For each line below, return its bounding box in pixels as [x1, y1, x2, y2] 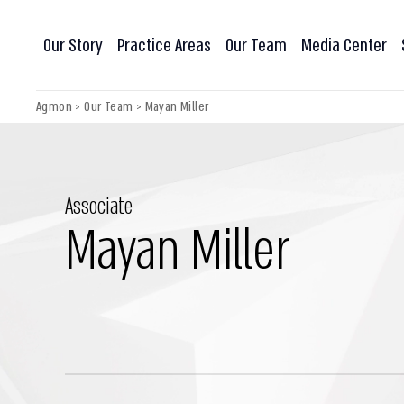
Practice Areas [117, 32, 211, 58]
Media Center [301, 32, 387, 58]
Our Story [43, 32, 103, 58]
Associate [65, 192, 133, 222]
